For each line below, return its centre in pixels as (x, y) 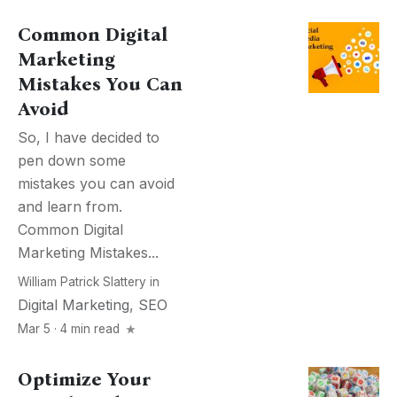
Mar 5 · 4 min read (70, 329)
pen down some (72, 160)
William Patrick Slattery (82, 282)
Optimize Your (84, 379)
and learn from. (70, 206)
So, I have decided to (89, 137)
